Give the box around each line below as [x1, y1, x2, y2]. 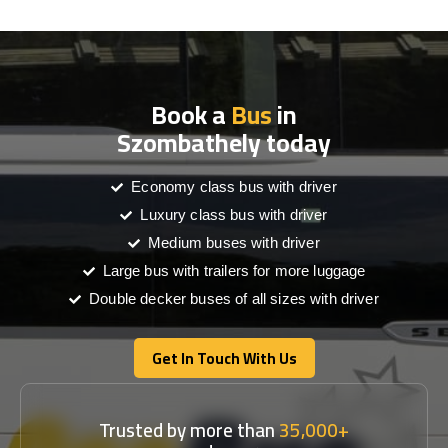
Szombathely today [117, 119, 331, 166]
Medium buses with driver [148, 234, 320, 251]
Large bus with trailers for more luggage [102, 262, 366, 279]
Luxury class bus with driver [140, 206, 328, 223]
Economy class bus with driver [131, 178, 337, 195]
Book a [151, 91, 231, 138]
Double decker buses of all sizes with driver [89, 290, 379, 307]
